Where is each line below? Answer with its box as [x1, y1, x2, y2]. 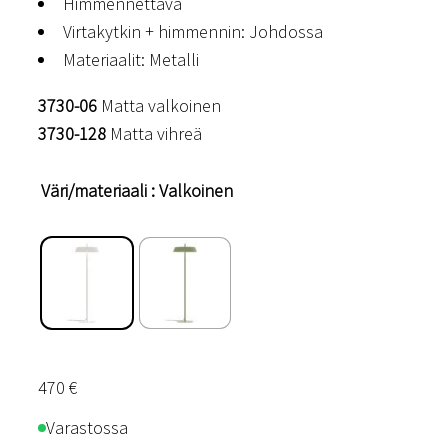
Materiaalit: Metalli [63, 47, 199, 71]
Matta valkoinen [97, 93, 221, 117]
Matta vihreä [106, 121, 202, 145]
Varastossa [46, 415, 128, 439]
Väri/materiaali [41, 178, 147, 202]
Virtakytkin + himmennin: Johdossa [63, 19, 323, 43]
